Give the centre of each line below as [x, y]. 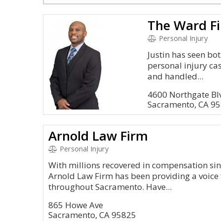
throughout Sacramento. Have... [110, 187]
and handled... [176, 76]
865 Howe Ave [76, 205]
